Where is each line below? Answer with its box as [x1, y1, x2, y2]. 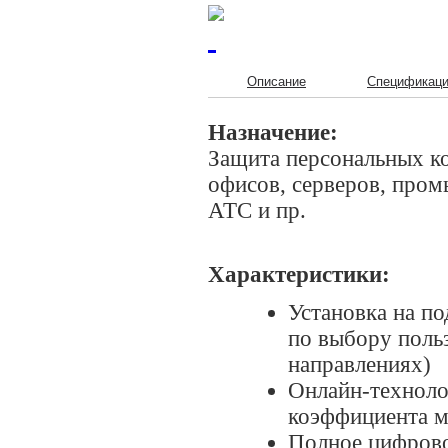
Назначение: [208, 119, 338, 145]
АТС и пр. [208, 197, 306, 223]
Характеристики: [208, 261, 390, 287]
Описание [247, 73, 306, 89]
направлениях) [288, 351, 431, 377]
